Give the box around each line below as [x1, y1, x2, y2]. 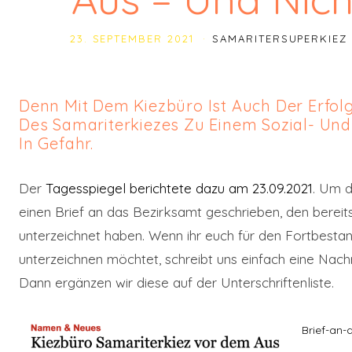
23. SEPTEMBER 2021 [69, 31, 199, 45]
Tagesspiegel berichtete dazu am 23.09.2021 [46, 179, 313, 196]
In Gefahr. [19, 133, 94, 153]
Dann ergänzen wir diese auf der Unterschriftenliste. [19, 273, 334, 291]
